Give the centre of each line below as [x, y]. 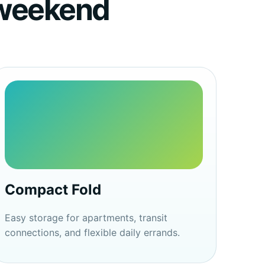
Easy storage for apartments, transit [86, 218]
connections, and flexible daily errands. [92, 232]
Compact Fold [53, 190]
